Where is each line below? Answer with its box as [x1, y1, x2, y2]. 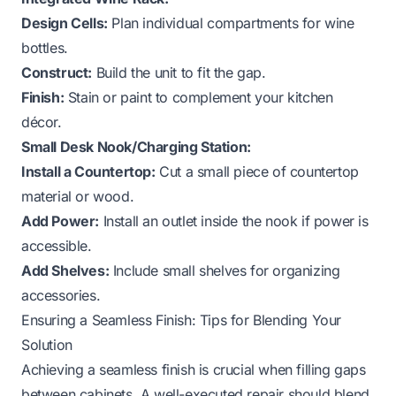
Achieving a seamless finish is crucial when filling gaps [21, 360, 366, 378]
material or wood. [21, 187, 134, 205]
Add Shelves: [21, 261, 110, 279]
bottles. [21, 38, 68, 57]
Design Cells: [21, 13, 108, 32]
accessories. [21, 286, 101, 304]
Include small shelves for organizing [109, 261, 340, 279]
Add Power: [21, 211, 99, 230]
